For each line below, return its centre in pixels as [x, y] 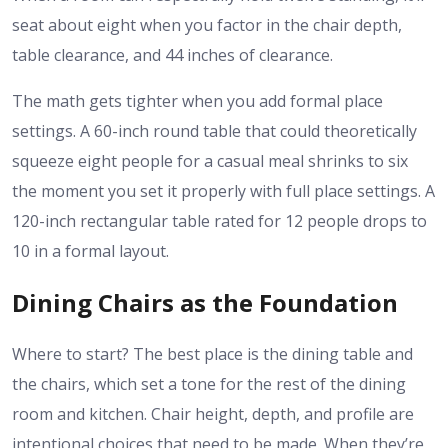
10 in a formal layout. [90, 251]
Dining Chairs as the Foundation [205, 303]
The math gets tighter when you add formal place [197, 101]
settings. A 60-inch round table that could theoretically [214, 131]
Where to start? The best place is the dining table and [212, 354]
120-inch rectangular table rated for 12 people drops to [219, 221]
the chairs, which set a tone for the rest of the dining [209, 384]
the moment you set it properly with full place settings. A [223, 191]
